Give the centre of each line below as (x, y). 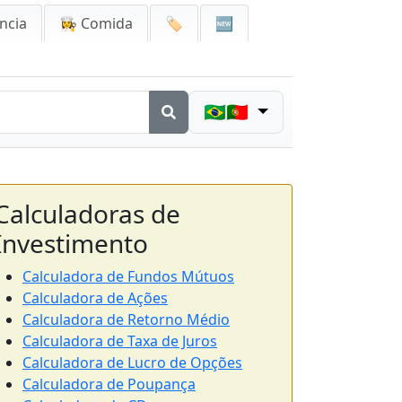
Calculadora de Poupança (109, 384)
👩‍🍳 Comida (96, 23)
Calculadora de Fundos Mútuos (128, 276)
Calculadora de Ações (95, 298)
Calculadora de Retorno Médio (126, 319)
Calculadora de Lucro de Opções (132, 363)
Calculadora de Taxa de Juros (120, 341)
